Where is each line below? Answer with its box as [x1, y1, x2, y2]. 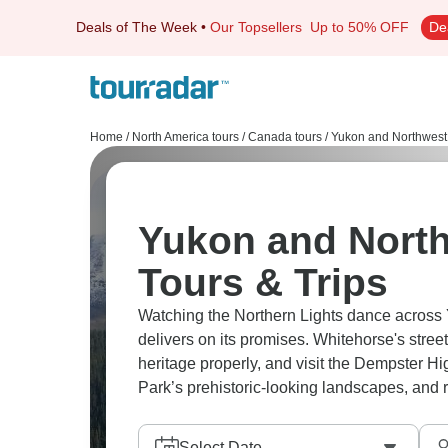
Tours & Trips [138, 261, 388, 304]
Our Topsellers [210, 19, 310, 35]
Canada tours [248, 130, 322, 144]
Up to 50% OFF [310, 19, 409, 35]
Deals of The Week [76, 19, 197, 35]
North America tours [132, 130, 239, 144]
